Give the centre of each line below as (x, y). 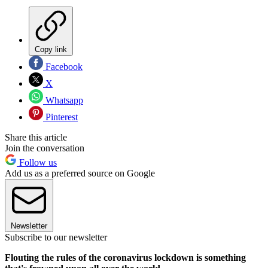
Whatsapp (63, 100)
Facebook (63, 66)
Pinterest (60, 117)
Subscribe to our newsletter (56, 237)
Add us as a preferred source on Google (80, 173)
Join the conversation (45, 148)
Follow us (37, 162)
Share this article (36, 137)
